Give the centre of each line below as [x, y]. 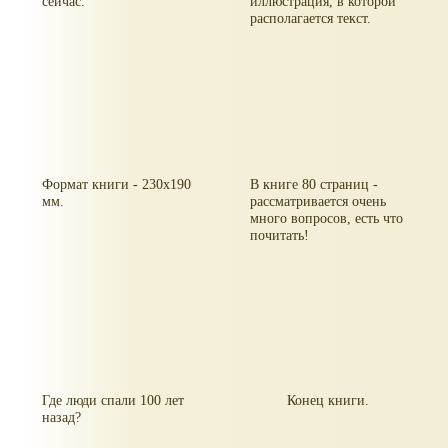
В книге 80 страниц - [314, 183]
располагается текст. [311, 17]
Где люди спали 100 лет [113, 400]
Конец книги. [328, 400]
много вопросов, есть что [327, 217]
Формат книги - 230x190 [117, 183]
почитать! [280, 234]
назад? [62, 417]
